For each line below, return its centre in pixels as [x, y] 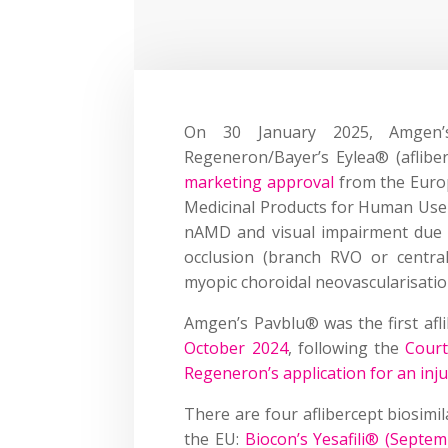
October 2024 [236, 347]
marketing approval [259, 181]
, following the [346, 347]
